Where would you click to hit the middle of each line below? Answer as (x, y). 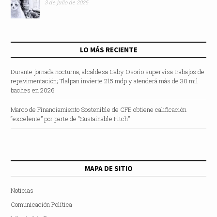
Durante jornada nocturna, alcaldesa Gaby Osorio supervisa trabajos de (107, 72)
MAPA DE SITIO (108, 169)
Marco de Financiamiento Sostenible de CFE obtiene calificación (98, 110)
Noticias (22, 191)
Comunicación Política (41, 205)
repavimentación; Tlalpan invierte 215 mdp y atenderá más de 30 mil (104, 81)
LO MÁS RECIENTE (108, 50)
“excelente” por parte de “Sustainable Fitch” (70, 119)
